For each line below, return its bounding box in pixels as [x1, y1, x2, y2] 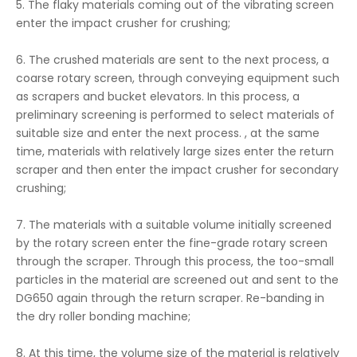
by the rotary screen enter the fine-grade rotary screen [16, 235, 328, 251]
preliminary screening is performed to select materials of [16, 107, 335, 123]
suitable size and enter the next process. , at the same [16, 125, 320, 141]
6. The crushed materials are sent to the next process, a [16, 52, 329, 68]
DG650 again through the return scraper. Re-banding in [16, 290, 324, 306]
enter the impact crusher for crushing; [16, 15, 230, 31]
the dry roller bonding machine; [16, 308, 190, 324]
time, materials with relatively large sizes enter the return [16, 143, 334, 159]
